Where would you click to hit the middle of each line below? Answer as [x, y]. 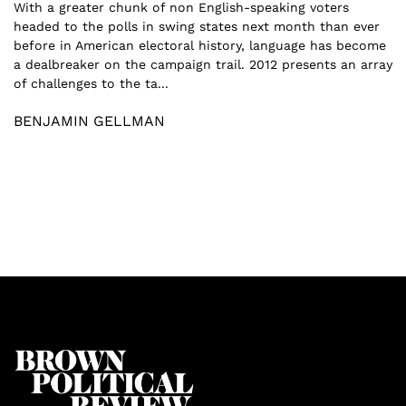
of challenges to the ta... [91, 83]
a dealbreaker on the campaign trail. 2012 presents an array [203, 64]
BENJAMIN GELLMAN [89, 121]
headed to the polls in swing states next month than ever [197, 26]
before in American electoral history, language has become [200, 45]
